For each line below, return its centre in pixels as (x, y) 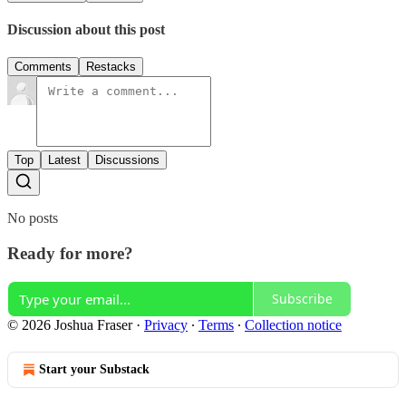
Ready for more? (70, 253)
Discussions (127, 160)
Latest (64, 160)
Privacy (166, 324)
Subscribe (302, 299)
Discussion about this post (86, 29)
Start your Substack (94, 369)
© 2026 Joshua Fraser (70, 324)
